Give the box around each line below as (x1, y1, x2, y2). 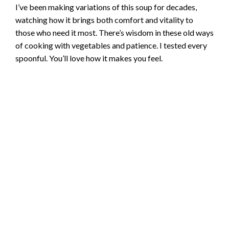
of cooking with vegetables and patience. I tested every (15, 40, 207, 50)
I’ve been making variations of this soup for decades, (15, 2, 197, 12)
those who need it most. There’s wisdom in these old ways (15, 27, 214, 37)
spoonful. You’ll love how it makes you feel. (15, 53, 163, 63)
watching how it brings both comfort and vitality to (15, 14, 193, 25)
